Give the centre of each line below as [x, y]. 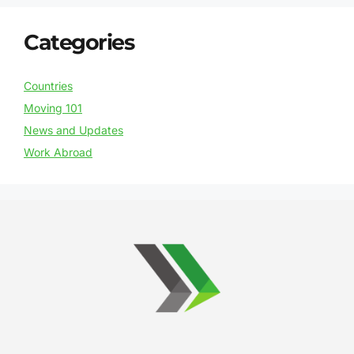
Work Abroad [58, 153]
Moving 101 [53, 108]
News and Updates [73, 130]
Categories [79, 43]
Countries [48, 86]
